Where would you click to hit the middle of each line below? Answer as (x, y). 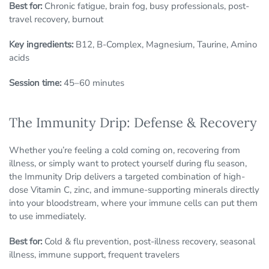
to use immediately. (47, 216)
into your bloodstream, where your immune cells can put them (133, 203)
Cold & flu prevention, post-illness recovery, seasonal (149, 242)
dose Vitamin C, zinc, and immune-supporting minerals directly (134, 190)
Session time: (35, 83)
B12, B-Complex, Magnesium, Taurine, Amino (165, 45)
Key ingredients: (41, 45)
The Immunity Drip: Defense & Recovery (133, 123)
